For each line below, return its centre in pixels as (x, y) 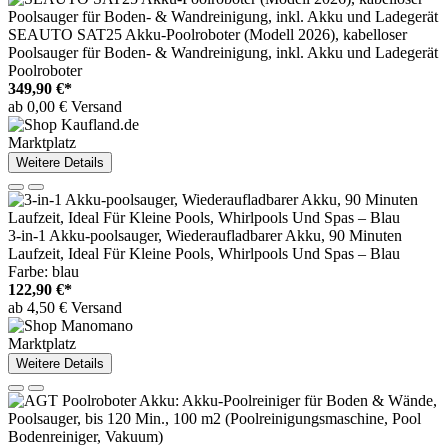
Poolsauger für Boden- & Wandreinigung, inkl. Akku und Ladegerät (223, 53)
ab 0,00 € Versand (65, 107)
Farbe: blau (43, 272)
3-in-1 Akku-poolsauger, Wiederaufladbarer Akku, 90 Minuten (205, 236)
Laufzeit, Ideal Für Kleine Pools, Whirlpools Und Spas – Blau (204, 254)
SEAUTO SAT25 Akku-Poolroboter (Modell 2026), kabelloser (207, 35)
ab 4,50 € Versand (65, 308)
